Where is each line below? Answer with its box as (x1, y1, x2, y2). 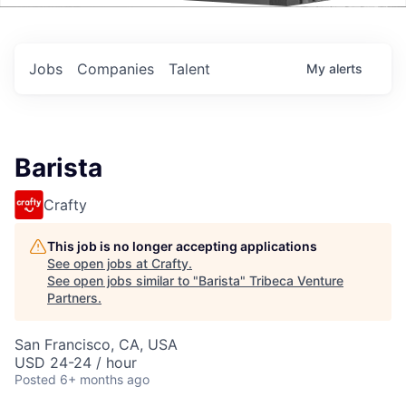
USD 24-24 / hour (14, 353, 137, 372)
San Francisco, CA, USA (14, 335, 178, 353)
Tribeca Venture (249, 273, 343, 288)
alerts (329, 61, 362, 76)
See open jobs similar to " (47, 273, 198, 288)
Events (65, 18, 123, 43)
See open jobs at (47, 256, 151, 271)
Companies (77, 60, 154, 78)
